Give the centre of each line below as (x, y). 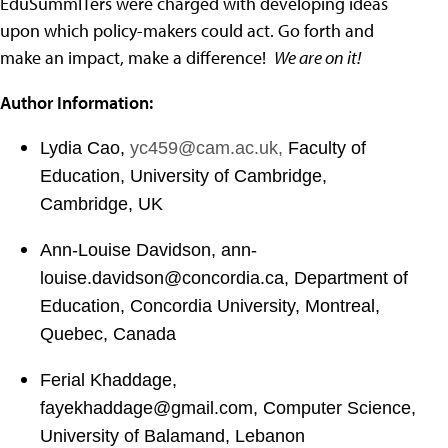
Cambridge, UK (101, 204)
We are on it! (317, 57)
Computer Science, (339, 408)
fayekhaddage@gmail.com (146, 408)
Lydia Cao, (85, 148)
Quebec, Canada (108, 334)
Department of (351, 278)
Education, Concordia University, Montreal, (210, 306)
